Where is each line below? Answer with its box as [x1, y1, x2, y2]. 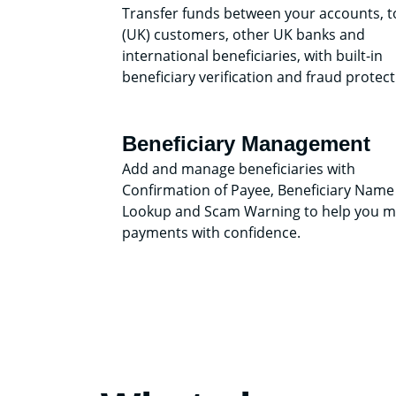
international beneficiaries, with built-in [122, 45, 383, 65]
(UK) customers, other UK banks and [122, 24, 365, 44]
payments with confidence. [122, 222, 301, 242]
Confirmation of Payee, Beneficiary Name [122, 179, 394, 200]
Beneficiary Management [122, 131, 370, 156]
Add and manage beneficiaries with [122, 158, 355, 179]
